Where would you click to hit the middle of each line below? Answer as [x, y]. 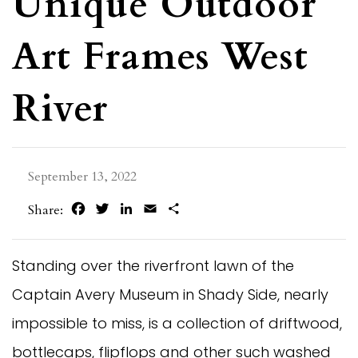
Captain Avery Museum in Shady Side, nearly [170, 294]
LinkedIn [161, 209]
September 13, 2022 [82, 176]
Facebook [114, 209]
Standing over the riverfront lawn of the [153, 265]
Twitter [132, 209]
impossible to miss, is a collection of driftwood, [177, 323]
